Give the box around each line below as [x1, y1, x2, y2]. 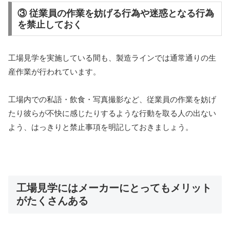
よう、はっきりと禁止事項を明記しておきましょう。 [8, 123, 193, 132]
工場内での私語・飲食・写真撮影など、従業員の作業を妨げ [8, 95, 216, 104]
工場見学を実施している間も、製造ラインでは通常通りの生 [8, 53, 216, 63]
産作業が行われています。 [8, 67, 101, 76]
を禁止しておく [17, 19, 82, 30]
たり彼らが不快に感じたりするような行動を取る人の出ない [8, 109, 216, 118]
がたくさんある [16, 195, 88, 207]
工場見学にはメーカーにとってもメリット [16, 182, 212, 194]
